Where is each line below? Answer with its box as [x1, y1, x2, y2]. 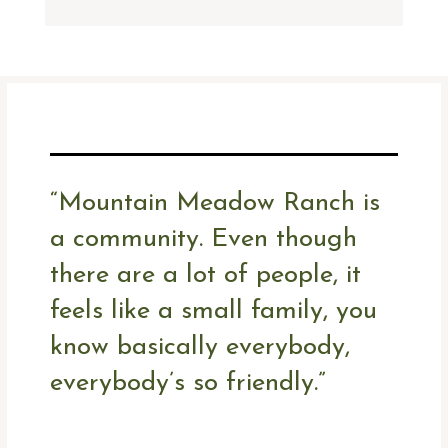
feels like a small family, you [50, 298, 378, 326]
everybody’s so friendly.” [50, 370, 327, 398]
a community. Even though [50, 226, 358, 254]
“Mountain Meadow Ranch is [50, 190, 381, 218]
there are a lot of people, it [50, 262, 362, 290]
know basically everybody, [50, 334, 351, 362]
